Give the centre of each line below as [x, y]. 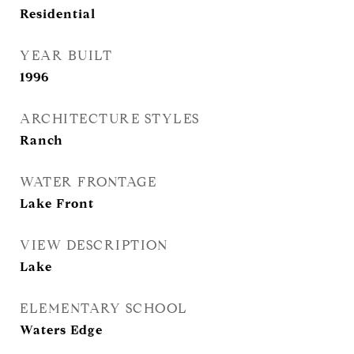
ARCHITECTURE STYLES [110, 119]
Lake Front [57, 203]
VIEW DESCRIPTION [94, 245]
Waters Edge [61, 330]
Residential [58, 14]
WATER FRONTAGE [88, 182]
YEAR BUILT [66, 56]
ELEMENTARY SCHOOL [104, 309]
